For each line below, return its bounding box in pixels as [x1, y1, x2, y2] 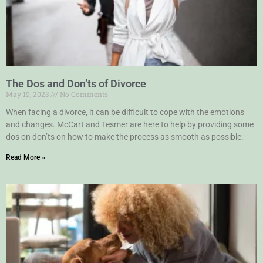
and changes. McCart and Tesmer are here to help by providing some [6, 119, 254, 129]
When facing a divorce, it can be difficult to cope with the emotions [6, 107, 244, 117]
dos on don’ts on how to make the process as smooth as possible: [6, 131, 243, 141]
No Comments [58, 89, 108, 99]
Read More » [6, 153, 45, 161]
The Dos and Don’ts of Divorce [6, 77, 146, 90]
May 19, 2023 [6, 89, 50, 99]
